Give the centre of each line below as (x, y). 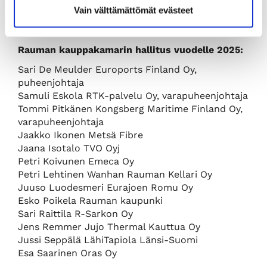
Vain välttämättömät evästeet (133, 10)
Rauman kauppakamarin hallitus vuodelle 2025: (131, 50)
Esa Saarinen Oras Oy (67, 253)
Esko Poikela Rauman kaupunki (90, 201)
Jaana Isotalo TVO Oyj (69, 148)
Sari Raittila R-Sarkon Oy (75, 214)
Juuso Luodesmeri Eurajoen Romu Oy (105, 188)
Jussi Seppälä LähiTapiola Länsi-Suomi (108, 240)
